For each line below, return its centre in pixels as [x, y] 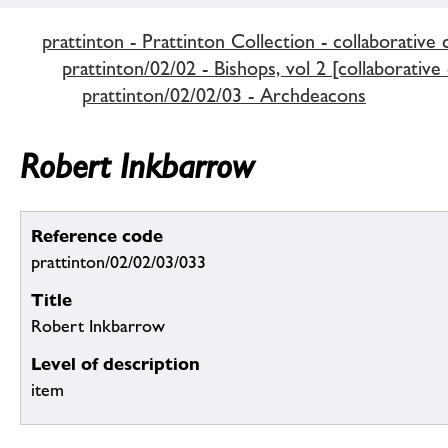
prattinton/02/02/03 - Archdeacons [224, 94]
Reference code [97, 236]
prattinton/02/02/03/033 [118, 262]
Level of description [115, 364]
